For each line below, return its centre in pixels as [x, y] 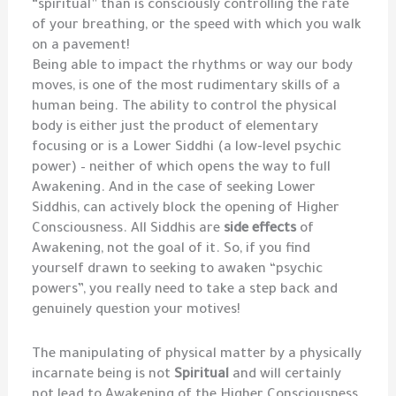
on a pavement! [81, 46]
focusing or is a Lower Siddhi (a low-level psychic [187, 148]
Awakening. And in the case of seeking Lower [174, 188]
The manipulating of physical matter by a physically [197, 354]
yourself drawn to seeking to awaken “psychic [178, 270]
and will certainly [286, 375]
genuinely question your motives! [137, 310]
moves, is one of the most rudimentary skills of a [187, 87]
